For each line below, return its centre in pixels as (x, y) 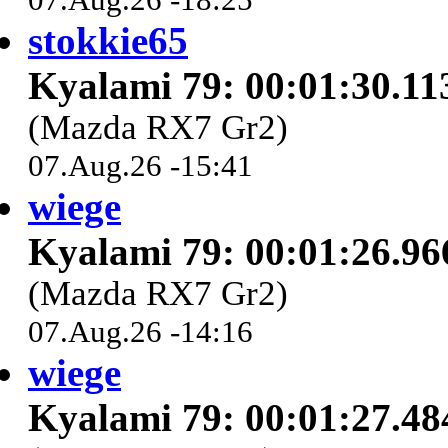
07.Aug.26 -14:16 (140, 332)
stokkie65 (108, 41)
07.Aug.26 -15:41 (140, 166)
